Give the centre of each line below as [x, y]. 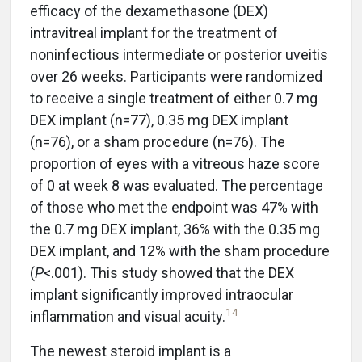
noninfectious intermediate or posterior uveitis [179, 55]
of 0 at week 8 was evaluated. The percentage [177, 185]
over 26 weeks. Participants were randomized [176, 76]
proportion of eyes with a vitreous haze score [175, 164]
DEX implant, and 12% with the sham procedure [180, 251]
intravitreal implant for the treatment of [154, 33]
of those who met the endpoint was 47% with [174, 207]
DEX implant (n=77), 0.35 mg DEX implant [159, 120]
